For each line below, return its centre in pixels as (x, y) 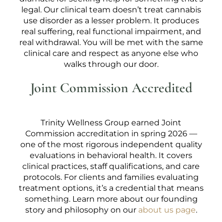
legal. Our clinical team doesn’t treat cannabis (111, 10)
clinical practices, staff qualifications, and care (111, 166)
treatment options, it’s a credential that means (111, 188)
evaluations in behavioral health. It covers (111, 155)
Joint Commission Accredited (111, 88)
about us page (167, 210)
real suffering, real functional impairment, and (111, 31)
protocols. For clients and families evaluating (111, 177)
